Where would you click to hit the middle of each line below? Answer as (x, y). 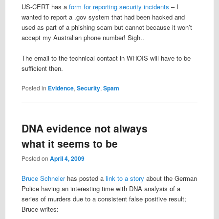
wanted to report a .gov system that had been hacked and (103, 17)
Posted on (35, 158)
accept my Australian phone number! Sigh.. (83, 37)
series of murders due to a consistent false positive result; (104, 199)
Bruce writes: (40, 209)
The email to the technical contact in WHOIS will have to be (106, 58)
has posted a (85, 178)
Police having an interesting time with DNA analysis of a (101, 189)
